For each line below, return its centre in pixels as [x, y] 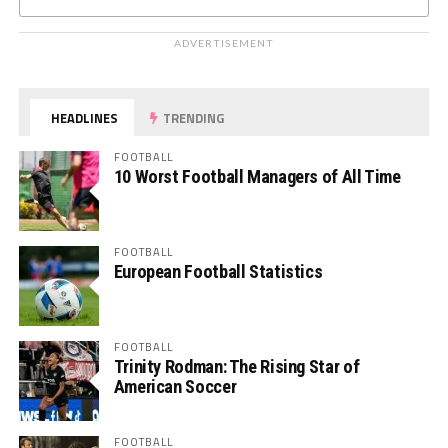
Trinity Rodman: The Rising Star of [236, 367]
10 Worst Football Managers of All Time [257, 177]
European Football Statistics [218, 272]
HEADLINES [83, 118]
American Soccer [175, 387]
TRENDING [192, 118]
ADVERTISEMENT [224, 43]
